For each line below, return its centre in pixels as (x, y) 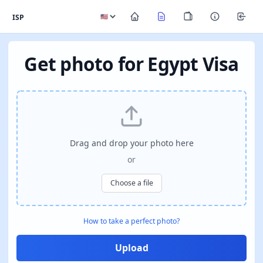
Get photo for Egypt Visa (131, 64)
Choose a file (131, 183)
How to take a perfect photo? (131, 221)
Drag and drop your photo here (131, 143)
